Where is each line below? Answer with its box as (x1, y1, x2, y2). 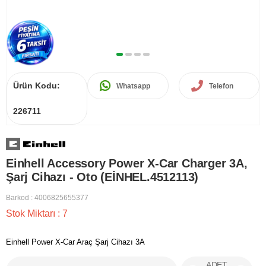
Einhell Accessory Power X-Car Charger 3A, (6, 157, 248, 170)
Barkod (6, 194, 29, 202)
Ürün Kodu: (13, 81, 60, 90)
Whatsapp (116, 81, 151, 90)
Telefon (208, 81, 233, 90)
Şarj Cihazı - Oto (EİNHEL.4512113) (6, 170, 199, 184)
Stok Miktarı (6, 208, 58, 219)
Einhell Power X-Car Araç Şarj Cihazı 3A (6, 237, 145, 247)
